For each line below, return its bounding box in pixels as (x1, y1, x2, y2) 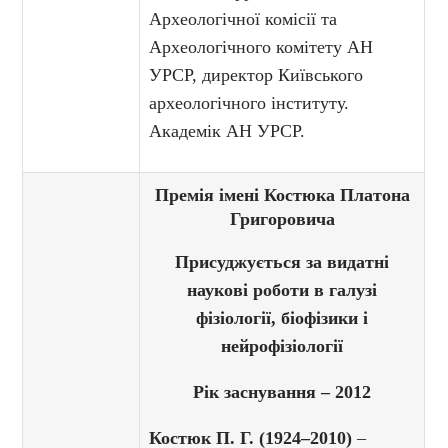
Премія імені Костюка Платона (154, 185, 410, 206)
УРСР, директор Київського (149, 65, 364, 86)
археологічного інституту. (149, 93, 350, 114)
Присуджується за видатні (175, 252, 390, 273)
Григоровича (229, 209, 335, 230)
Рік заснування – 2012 (193, 382, 372, 403)
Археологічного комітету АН (149, 37, 374, 58)
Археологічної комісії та (149, 9, 338, 30)
